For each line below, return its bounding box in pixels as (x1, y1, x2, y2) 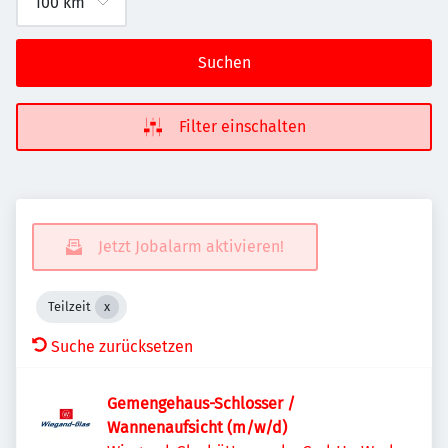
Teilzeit (48, 299, 91, 314)
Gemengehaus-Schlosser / (107, 394, 296, 413)
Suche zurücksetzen (51, 337, 193, 356)
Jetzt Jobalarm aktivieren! (98, 237, 284, 256)
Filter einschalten (178, 117, 306, 136)
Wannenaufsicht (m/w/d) (107, 418, 287, 437)
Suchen (197, 53, 251, 72)
